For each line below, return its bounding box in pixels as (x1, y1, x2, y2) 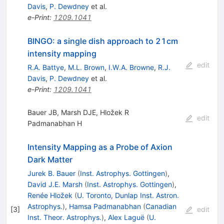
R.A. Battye (27, 62, 64, 71)
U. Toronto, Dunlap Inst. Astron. (76, 190, 179, 199)
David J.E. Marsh (27, 179, 82, 188)
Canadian (145, 201, 176, 210)
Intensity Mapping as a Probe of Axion (27, 141, 172, 152)
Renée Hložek (27, 190, 72, 199)
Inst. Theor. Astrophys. (27, 212, 101, 221)
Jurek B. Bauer (27, 168, 75, 177)
